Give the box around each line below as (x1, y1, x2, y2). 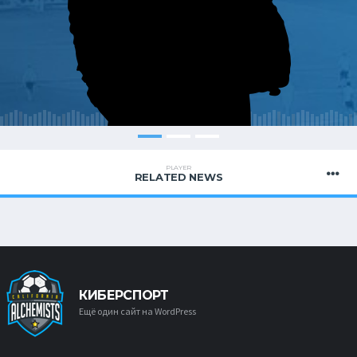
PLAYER (165, 163, 192, 171)
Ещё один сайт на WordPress (79, 304, 196, 317)
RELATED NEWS (134, 171, 223, 183)
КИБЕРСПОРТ (79, 287, 169, 303)
